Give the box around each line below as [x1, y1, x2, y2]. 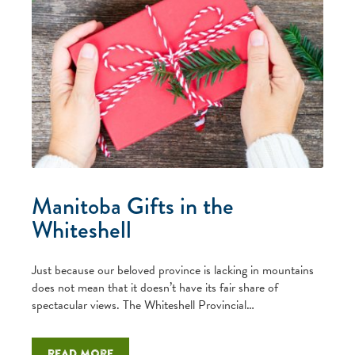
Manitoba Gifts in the [32, 188, 234, 223]
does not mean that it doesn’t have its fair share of [32, 277, 278, 297]
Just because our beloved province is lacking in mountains [32, 260, 314, 280]
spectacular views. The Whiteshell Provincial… [32, 295, 254, 315]
